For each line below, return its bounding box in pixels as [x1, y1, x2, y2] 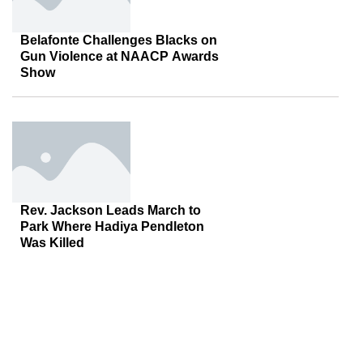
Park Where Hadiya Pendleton [20, 220, 204, 233]
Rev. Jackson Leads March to [20, 203, 201, 217]
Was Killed [20, 236, 84, 250]
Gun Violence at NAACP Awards [20, 49, 219, 63]
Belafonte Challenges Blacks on [20, 33, 217, 47]
